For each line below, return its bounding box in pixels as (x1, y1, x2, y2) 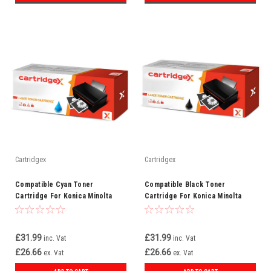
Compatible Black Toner (145, 180, 226, 189)
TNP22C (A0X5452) (15, 203, 77, 212)
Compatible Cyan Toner (15, 180, 94, 189)
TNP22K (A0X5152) (145, 203, 206, 212)
